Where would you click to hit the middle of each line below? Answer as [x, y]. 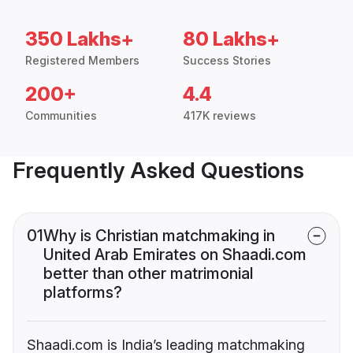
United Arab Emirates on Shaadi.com [175, 255]
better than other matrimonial [149, 274]
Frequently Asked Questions [158, 171]
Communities [61, 116]
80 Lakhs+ [231, 39]
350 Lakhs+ [80, 39]
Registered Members [82, 61]
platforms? [83, 293]
